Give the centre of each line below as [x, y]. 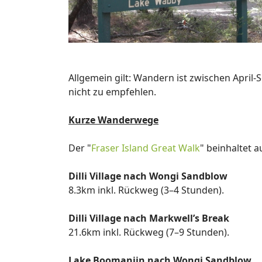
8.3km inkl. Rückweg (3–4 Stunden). [146, 190]
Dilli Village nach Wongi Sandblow [148, 176]
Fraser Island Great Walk [146, 148]
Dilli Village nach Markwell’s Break [149, 218]
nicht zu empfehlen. [112, 92]
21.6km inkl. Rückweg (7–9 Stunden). [149, 232]
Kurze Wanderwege [113, 120]
